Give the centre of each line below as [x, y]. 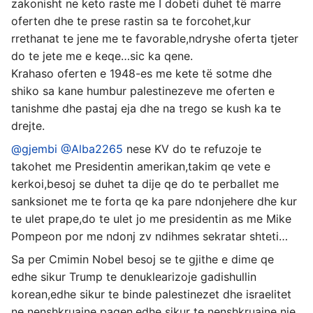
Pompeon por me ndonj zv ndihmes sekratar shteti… [150, 236]
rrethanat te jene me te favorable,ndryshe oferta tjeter [155, 38]
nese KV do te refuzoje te [192, 148]
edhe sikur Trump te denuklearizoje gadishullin [134, 276]
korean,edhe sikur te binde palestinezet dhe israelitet [151, 294]
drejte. [28, 125]
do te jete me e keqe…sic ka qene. [102, 56]
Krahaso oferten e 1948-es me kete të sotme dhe [141, 73]
